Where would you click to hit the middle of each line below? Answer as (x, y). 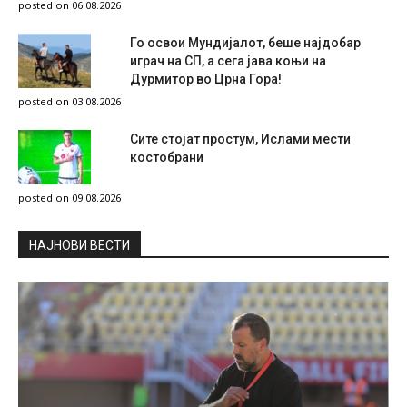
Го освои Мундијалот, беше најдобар (245, 42)
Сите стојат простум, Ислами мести (240, 139)
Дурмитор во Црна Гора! (206, 79)
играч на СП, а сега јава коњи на (228, 60)
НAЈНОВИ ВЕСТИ (79, 245)
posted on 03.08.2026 (69, 101)
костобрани (167, 157)
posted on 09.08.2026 (69, 197)
